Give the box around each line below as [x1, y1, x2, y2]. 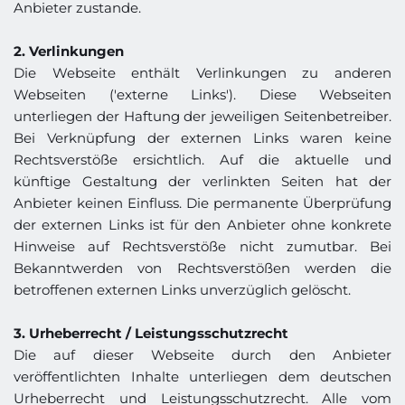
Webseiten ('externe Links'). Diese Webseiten [14, 86, 391, 103]
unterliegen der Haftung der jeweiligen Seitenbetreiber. [14, 108, 391, 125]
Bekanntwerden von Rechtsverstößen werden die [14, 259, 391, 277]
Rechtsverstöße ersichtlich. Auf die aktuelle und [14, 151, 391, 168]
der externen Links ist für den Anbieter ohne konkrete [14, 216, 391, 233]
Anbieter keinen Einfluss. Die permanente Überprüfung [14, 194, 391, 212]
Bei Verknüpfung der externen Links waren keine [14, 129, 391, 146]
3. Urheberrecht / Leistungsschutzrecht [14, 325, 288, 342]
